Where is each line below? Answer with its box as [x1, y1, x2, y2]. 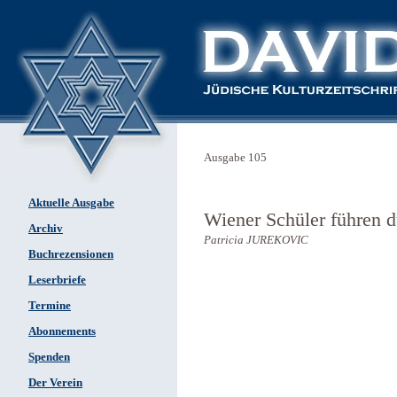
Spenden [28, 351, 70, 363]
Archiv [28, 222, 63, 235]
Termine [28, 300, 71, 312]
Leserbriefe [28, 274, 86, 286]
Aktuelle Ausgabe [28, 197, 114, 209]
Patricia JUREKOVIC [204, 234, 308, 246]
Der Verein [28, 377, 82, 389]
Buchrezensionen [28, 248, 113, 261]
